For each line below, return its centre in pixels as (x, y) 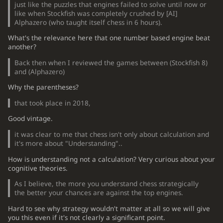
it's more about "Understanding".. (69, 143)
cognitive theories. (38, 168)
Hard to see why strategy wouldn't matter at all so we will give (109, 208)
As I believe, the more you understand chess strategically (107, 184)
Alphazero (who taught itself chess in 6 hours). (89, 22)
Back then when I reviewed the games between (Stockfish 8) (111, 62)
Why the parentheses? (43, 87)
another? (22, 47)
